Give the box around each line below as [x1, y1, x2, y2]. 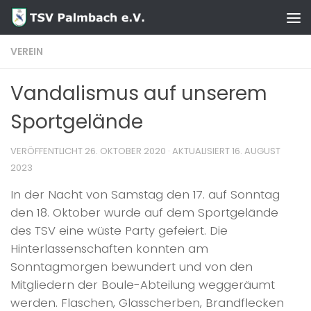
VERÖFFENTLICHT [10, 144, 85, 158]
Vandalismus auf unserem [10, 80, 267, 107]
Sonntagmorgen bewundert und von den [10, 258, 253, 275]
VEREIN [10, 44, 43, 58]
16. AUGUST [232, 144, 280, 158]
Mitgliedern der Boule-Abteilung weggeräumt [10, 276, 275, 293]
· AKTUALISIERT [166, 144, 232, 158]
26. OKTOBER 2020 [85, 144, 166, 158]
